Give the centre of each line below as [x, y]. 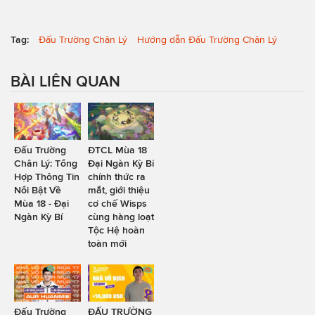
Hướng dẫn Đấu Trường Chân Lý [207, 39]
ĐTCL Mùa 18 [117, 149]
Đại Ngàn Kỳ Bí [121, 163]
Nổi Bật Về [38, 189]
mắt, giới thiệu [118, 189]
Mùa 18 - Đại [41, 203]
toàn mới [107, 243]
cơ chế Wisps [117, 203]
